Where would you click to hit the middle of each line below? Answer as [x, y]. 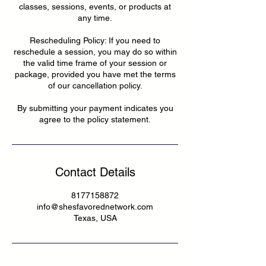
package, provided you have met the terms [95, 74]
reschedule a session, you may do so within [95, 51]
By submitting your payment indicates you [95, 108]
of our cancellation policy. [95, 85]
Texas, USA [95, 218]
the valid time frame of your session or [95, 63]
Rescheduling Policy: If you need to [95, 40]
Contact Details [95, 172]
